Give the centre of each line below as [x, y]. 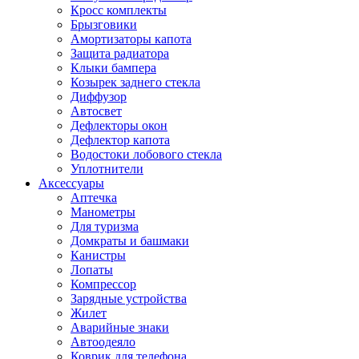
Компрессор [103, 284]
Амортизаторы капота [131, 39]
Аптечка [94, 198]
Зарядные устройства [129, 298]
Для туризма [105, 226]
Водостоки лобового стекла [146, 154]
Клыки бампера [113, 68]
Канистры [98, 255]
